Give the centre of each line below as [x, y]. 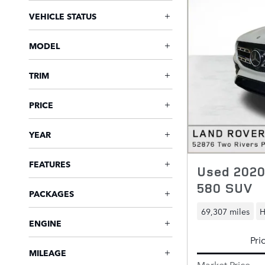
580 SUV [225, 188]
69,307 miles [225, 211]
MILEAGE [48, 253]
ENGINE [45, 223]
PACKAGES [51, 193]
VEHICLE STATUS [63, 16]
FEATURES [50, 164]
